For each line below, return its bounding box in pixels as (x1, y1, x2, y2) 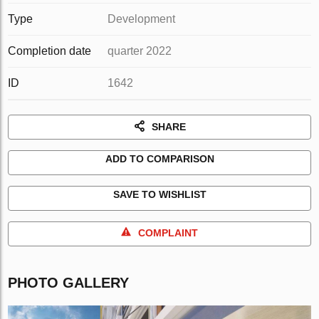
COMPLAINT (138, 227, 198, 239)
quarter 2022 (108, 45, 172, 57)
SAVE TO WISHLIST (113, 189, 206, 200)
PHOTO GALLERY (8, 275, 130, 291)
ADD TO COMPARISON (105, 153, 214, 164)
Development (108, 13, 176, 25)
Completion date (8, 45, 92, 57)
